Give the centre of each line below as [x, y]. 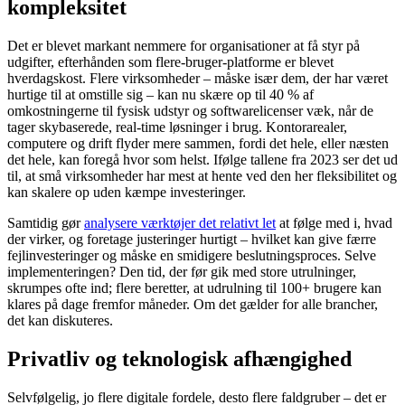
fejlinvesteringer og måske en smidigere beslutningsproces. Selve [192, 255]
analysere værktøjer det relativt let [180, 222]
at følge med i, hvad [334, 222]
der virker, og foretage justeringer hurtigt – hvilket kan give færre [192, 239]
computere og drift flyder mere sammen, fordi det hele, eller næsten [198, 143]
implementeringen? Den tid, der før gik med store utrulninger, [182, 271]
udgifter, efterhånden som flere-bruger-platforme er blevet [170, 61]
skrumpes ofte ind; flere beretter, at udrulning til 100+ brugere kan [194, 287]
